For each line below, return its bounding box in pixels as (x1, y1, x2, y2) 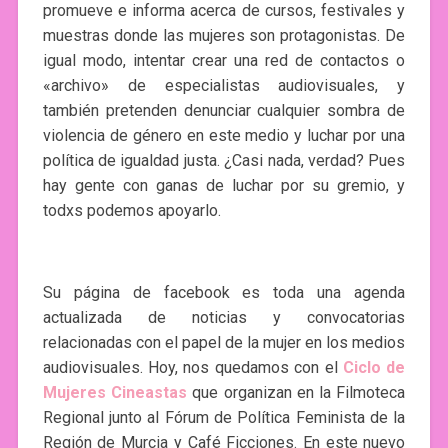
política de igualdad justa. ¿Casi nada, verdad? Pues (42, 150, 406, 170)
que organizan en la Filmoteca (186, 382, 406, 402)
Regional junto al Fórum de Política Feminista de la (42, 407, 406, 427)
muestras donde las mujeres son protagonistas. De (42, 25, 406, 45)
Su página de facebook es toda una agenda (42, 282, 406, 302)
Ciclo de (342, 357, 406, 377)
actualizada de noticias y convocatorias (42, 307, 406, 327)
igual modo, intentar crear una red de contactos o (42, 50, 406, 70)
